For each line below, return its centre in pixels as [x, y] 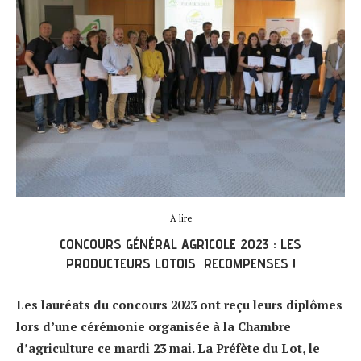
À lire [180, 218]
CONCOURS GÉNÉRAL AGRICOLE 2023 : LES [180, 243]
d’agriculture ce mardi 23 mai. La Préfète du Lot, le [168, 348]
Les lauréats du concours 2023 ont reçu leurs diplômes [179, 304]
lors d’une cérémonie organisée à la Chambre [154, 326]
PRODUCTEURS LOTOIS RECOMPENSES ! [180, 263]
